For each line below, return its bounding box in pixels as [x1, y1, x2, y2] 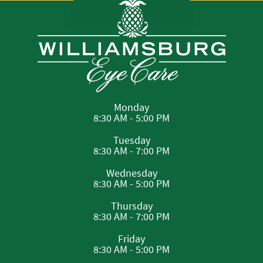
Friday [118, 231, 145, 245]
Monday [114, 100, 149, 114]
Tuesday [113, 133, 150, 147]
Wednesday [106, 166, 157, 180]
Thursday [110, 198, 153, 213]
